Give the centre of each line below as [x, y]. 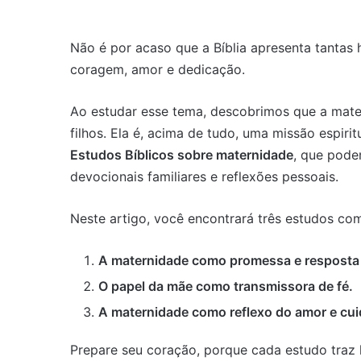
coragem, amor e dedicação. [158, 70]
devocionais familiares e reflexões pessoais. [204, 177]
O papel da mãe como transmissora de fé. [226, 286]
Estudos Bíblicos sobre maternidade [182, 155]
